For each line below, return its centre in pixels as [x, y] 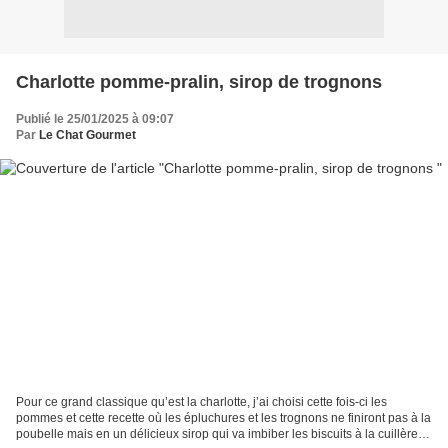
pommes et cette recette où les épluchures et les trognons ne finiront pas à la [223, 418]
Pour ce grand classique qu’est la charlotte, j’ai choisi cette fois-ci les [201, 402]
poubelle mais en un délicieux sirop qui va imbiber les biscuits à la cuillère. [218, 434]
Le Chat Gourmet [87, 134]
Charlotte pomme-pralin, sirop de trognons [199, 81]
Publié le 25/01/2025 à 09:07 [95, 118]
